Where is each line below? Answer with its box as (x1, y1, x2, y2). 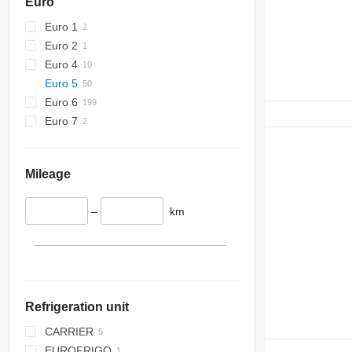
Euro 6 (44, 95, 78, 108)
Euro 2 (44, 38, 78, 52)
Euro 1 (44, 20, 78, 33)
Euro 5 (44, 76, 78, 90)
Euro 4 (44, 57, 78, 71)
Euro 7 (44, 114, 78, 127)
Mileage (24, 167, 71, 181)
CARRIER (44, 325, 93, 339)
